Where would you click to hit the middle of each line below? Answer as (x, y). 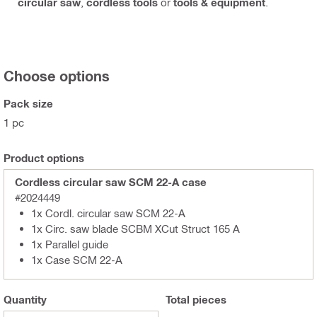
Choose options (57, 75)
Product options (44, 157)
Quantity (25, 299)
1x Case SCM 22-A (77, 259)
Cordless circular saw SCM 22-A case (111, 181)
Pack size (28, 103)
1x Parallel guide (70, 244)
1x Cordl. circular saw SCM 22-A (108, 213)
